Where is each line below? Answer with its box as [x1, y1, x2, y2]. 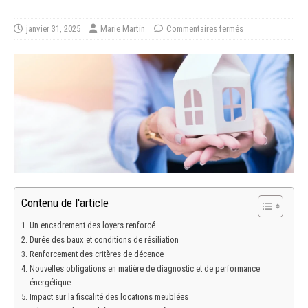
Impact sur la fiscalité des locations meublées [29, 291, 188, 302]
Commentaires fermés [166, 23, 243, 34]
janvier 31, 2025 [26, 23, 80, 34]
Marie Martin [100, 23, 145, 34]
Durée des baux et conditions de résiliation [29, 234, 179, 245]
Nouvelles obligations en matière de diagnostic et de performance [29, 263, 260, 274]
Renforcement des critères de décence [29, 248, 164, 259]
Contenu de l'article [21, 195, 109, 210]
